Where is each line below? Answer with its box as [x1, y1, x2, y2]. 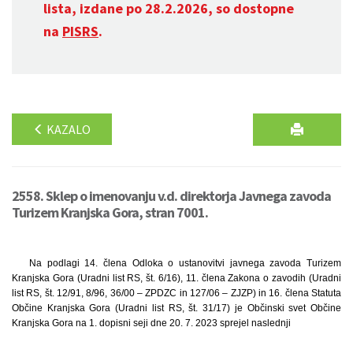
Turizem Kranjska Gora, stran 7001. [12, 203, 208, 221]
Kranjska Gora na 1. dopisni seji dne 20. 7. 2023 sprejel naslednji [12, 318, 291, 329]
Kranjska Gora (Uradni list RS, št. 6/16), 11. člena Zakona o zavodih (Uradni [12, 273, 341, 284]
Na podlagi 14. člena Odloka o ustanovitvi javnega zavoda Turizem [28, 258, 341, 269]
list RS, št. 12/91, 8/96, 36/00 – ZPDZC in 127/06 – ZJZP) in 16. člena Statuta [12, 288, 341, 299]
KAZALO [44, 121, 91, 137]
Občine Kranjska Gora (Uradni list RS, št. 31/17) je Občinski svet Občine [12, 303, 341, 314]
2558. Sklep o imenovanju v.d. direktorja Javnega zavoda [12, 187, 331, 205]
